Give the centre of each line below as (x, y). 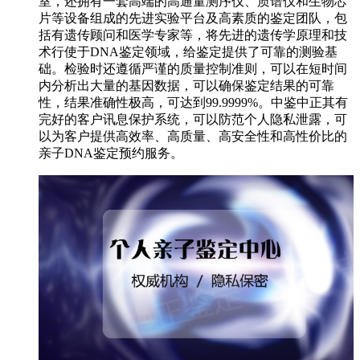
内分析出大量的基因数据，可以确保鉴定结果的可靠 (186, 85)
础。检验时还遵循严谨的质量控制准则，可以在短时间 (193, 68)
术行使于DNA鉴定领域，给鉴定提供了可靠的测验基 (188, 51)
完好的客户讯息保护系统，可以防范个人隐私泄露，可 (193, 119)
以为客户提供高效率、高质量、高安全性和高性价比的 (193, 136)
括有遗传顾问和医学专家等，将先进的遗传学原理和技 (193, 35)
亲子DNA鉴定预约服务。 (111, 153)
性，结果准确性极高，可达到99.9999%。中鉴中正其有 (193, 102)
